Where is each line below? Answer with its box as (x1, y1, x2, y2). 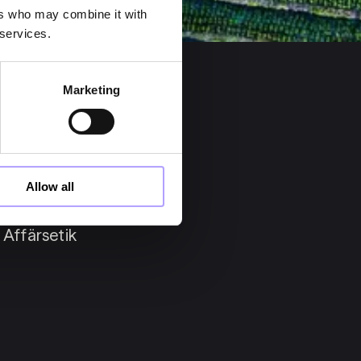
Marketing (63, 82, 120, 97)
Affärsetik (3, 225, 77, 245)
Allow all (26, 179, 75, 193)
